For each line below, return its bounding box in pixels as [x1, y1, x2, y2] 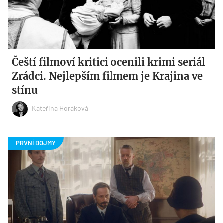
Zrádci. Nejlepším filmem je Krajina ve [12, 69, 203, 82]
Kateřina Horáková [32, 104, 89, 112]
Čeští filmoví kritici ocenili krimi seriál [12, 55, 206, 68]
